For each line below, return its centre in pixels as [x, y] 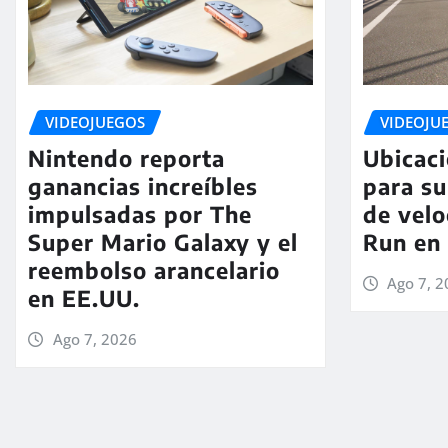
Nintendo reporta [126, 158]
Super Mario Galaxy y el [163, 242]
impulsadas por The [140, 214]
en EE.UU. [84, 298]
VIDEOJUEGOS [95, 121]
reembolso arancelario [154, 270]
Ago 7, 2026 [94, 339]
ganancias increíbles [143, 186]
